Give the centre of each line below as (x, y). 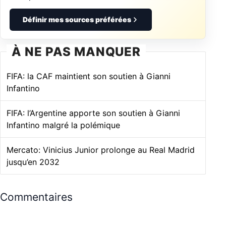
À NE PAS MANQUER (76, 52)
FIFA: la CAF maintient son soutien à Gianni (89, 76)
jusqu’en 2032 (33, 162)
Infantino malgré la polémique (63, 125)
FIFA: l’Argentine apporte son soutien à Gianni (93, 113)
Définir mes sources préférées (77, 19)
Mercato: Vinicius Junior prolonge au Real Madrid (101, 150)
